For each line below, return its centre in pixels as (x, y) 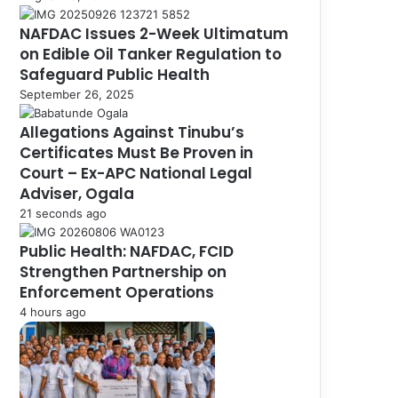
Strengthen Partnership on (123, 271)
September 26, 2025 (77, 94)
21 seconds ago (63, 213)
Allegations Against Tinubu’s (132, 132)
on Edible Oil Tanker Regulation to (151, 54)
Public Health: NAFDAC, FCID (127, 251)
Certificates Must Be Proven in (136, 152)
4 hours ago (53, 311)
